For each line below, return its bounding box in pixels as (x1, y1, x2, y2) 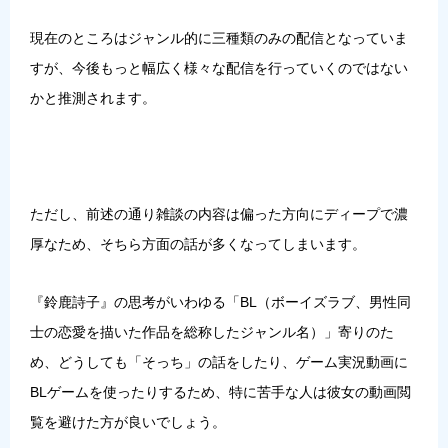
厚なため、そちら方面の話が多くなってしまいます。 (30, 235, 366, 252)
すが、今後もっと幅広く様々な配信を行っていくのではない (30, 59, 408, 76)
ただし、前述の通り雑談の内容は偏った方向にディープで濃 (30, 205, 408, 222)
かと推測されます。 (30, 89, 156, 106)
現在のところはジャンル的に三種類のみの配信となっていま (30, 29, 408, 46)
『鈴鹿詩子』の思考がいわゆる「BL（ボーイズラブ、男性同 (30, 293, 411, 310)
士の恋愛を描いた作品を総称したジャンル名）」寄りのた (30, 323, 394, 340)
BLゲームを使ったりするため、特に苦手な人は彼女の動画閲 (30, 383, 411, 400)
